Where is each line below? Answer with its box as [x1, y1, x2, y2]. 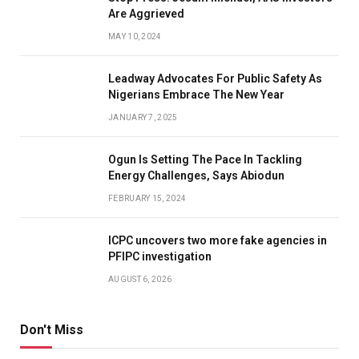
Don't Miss [20, 321, 83, 337]
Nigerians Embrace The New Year [108, 87, 284, 101]
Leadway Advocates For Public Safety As [108, 71, 322, 85]
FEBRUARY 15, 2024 [108, 193, 187, 203]
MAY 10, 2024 [108, 31, 162, 41]
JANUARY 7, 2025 [108, 112, 178, 122]
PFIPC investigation [108, 249, 212, 263]
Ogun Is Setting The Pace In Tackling [108, 152, 302, 166]
